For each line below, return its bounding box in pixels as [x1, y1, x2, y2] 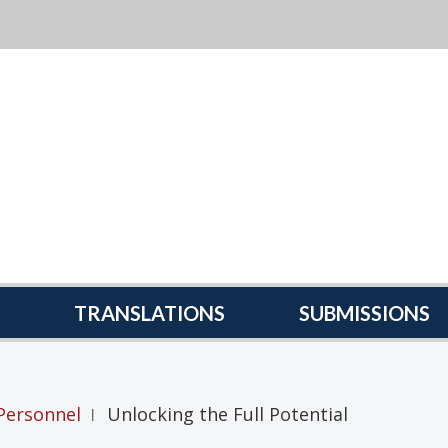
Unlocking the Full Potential [107, 401, 348, 426]
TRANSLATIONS [74, 300, 225, 325]
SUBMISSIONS [299, 300, 430, 325]
